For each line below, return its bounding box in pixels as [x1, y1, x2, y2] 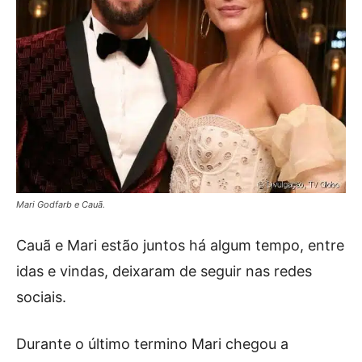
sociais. [16, 288, 66, 306]
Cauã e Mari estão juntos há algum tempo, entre [16, 237, 344, 255]
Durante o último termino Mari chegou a [16, 335, 288, 353]
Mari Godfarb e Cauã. [16, 199, 105, 211]
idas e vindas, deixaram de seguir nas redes [16, 263, 312, 280]
